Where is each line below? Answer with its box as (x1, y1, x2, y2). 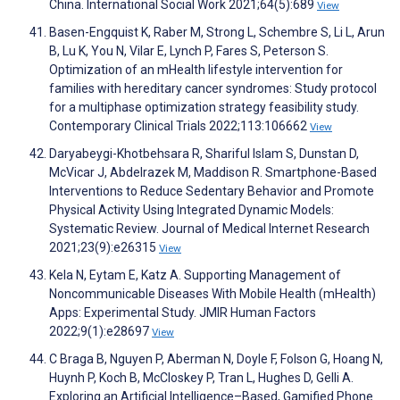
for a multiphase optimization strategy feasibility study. (49, 100, 359, 115)
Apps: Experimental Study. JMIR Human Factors (49, 305, 316, 321)
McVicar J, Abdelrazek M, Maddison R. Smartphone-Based (49, 165, 377, 180)
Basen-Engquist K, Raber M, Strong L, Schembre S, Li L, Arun (49, 25, 385, 40)
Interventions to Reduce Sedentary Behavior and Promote (49, 184, 374, 199)
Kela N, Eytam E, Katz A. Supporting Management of (49, 268, 341, 283)
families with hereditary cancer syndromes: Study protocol (49, 81, 377, 96)
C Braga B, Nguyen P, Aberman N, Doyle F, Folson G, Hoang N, (49, 352, 383, 367)
